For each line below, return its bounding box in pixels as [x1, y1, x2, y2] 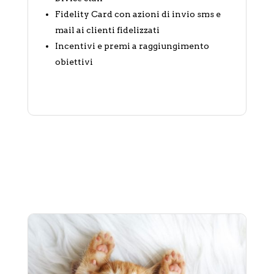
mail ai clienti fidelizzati [54, 24, 160, 35]
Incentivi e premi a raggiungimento [54, 40, 209, 51]
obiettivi [54, 56, 93, 67]
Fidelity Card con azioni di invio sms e [54, 9, 221, 19]
